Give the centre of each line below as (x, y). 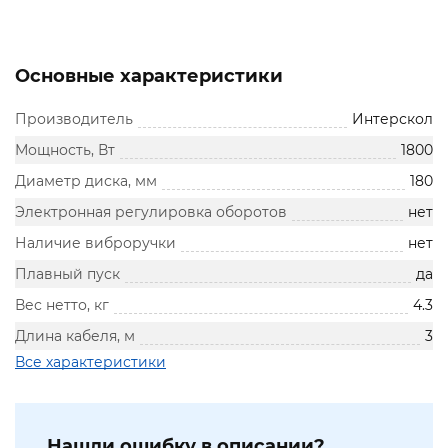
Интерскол (392, 119)
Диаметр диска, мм (86, 181)
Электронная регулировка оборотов (151, 212)
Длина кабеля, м (75, 336)
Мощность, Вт (65, 150)
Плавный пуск (67, 274)
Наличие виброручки (95, 243)
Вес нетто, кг (62, 305)
